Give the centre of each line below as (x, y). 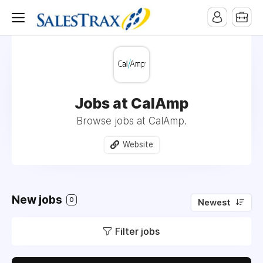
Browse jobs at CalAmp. (131, 121)
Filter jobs (137, 231)
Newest (214, 202)
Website (138, 144)
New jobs (38, 200)
